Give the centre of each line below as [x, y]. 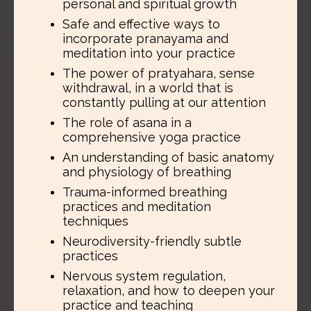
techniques [95, 221]
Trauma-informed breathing [145, 192]
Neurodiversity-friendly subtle [152, 241]
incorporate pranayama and [145, 38]
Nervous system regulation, [144, 276]
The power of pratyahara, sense [159, 73]
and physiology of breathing [147, 171]
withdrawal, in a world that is [148, 87]
